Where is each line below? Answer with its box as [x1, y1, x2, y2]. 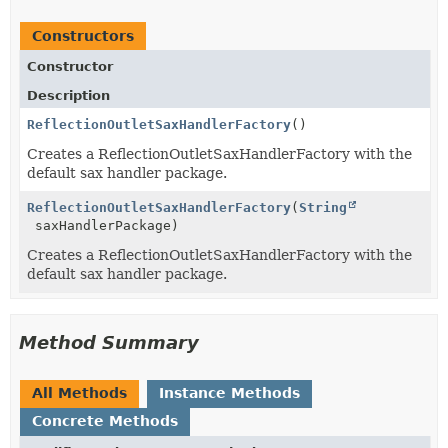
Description [27, 87, 110, 103]
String [299, 199, 347, 215]
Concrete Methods [32, 412, 178, 429]
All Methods [32, 384, 127, 401]
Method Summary [19, 331, 199, 353]
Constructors [32, 27, 134, 44]
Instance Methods [159, 384, 300, 401]
